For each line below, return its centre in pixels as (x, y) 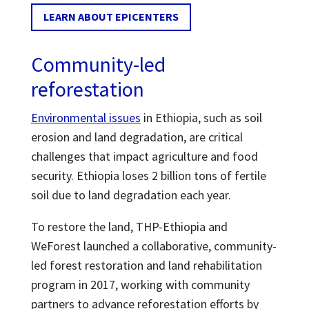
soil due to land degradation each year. (132, 195)
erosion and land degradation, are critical (137, 137)
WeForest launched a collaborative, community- (153, 246)
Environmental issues (86, 118)
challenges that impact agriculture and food (144, 157)
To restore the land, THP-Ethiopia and (129, 227)
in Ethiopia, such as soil (201, 118)
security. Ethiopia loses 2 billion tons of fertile (148, 176)
